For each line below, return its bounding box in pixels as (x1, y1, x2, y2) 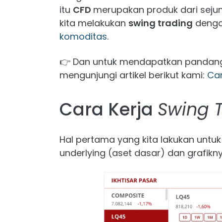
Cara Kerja (59, 97, 158, 121)
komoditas (59, 30, 107, 43)
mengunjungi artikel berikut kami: (59, 69, 207, 81)
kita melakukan (59, 17, 128, 29)
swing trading (128, 17, 193, 29)
